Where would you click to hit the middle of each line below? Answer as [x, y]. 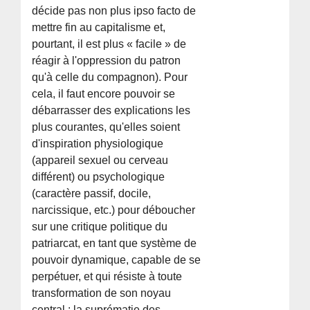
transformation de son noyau [102, 293]
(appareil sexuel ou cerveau [100, 160]
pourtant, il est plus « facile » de [109, 44]
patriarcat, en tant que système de [115, 243]
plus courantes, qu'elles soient [106, 127]
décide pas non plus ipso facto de [114, 10]
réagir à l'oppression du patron [107, 60]
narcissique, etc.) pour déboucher [114, 210]
